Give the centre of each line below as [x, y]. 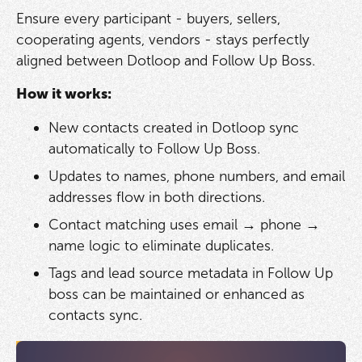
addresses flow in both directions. [156, 198]
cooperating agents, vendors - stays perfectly [162, 39]
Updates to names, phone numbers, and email [196, 177]
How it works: [63, 94]
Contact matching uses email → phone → [184, 224]
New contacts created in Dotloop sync [173, 128]
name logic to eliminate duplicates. [161, 245]
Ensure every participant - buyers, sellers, [148, 18]
